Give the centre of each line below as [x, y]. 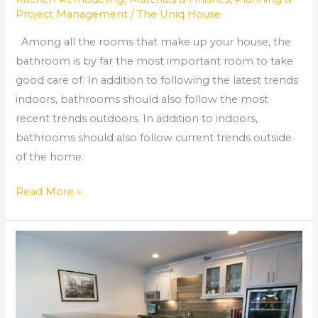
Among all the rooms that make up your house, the [154, 42]
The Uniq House [179, 15]
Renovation [45, 259]
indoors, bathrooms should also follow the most [142, 99]
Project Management [72, 15]
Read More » [49, 191]
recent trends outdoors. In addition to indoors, [137, 118]
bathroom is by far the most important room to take [155, 61]
